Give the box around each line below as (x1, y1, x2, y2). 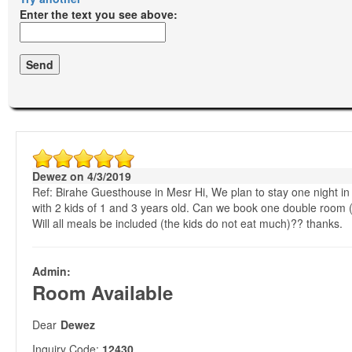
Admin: (32, 262, 71, 279)
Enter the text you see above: (20, 5, 178, 22)
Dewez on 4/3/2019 (32, 167, 131, 184)
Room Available (32, 278, 173, 306)
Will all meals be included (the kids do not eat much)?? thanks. (32, 214, 343, 231)
